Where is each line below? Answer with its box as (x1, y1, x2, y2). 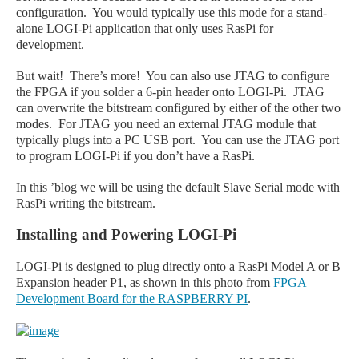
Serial (254, 179, 286, 194)
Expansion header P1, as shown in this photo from (16, 275, 273, 289)
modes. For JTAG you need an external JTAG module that (16, 116, 316, 131)
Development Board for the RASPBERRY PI (16, 291, 248, 305)
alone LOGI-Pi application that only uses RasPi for (16, 21, 273, 35)
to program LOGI (16, 148, 106, 163)
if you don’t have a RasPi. (120, 148, 255, 163)
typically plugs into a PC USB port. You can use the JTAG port (16, 132, 339, 147)
